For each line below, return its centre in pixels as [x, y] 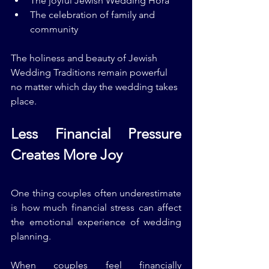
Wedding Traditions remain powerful [90, 73]
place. [24, 101]
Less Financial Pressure [96, 134]
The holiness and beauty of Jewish [85, 58]
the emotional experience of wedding [96, 222]
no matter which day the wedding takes [95, 87]
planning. [31, 237]
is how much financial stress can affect [96, 208]
